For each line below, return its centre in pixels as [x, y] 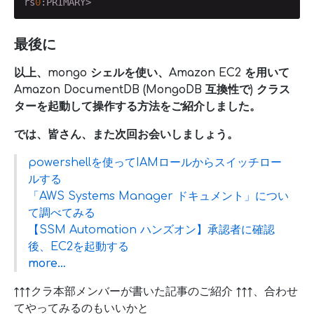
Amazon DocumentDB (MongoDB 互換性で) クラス [152, 89]
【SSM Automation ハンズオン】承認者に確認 [151, 230]
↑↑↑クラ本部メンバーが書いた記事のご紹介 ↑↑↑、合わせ [156, 291]
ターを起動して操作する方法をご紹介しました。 [137, 106]
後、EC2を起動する [78, 246]
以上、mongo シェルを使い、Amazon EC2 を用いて [152, 73]
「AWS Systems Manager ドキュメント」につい [158, 196]
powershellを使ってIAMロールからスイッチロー [155, 162]
